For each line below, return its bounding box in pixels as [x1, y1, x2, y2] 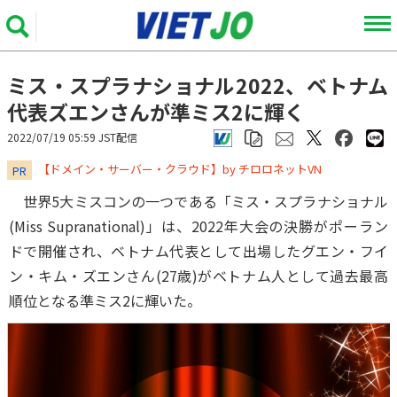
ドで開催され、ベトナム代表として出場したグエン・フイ [9, 240, 388, 261]
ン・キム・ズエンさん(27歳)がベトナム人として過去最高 [9, 265, 388, 286]
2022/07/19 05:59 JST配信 [7, 129, 137, 144]
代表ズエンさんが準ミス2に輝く [7, 97, 305, 127]
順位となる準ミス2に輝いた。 [9, 290, 201, 311]
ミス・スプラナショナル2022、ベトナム [7, 70, 388, 100]
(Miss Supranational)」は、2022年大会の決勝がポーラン [9, 215, 388, 237]
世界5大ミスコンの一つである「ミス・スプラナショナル [9, 191, 388, 212]
